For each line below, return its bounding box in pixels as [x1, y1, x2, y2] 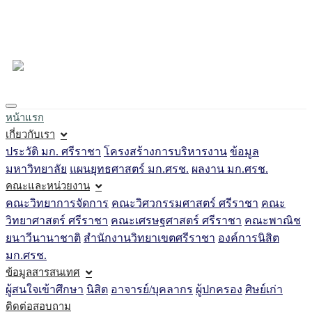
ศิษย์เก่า [245, 283, 283, 295]
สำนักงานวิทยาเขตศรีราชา [84, 231, 215, 244]
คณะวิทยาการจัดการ [6, 196, 109, 209]
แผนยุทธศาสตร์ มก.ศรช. [70, 162, 189, 175]
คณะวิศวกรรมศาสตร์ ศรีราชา [111, 196, 258, 209]
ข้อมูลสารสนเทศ [6, 266, 80, 278]
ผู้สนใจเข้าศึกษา [6, 283, 84, 295]
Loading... [5, 5, 50, 17]
